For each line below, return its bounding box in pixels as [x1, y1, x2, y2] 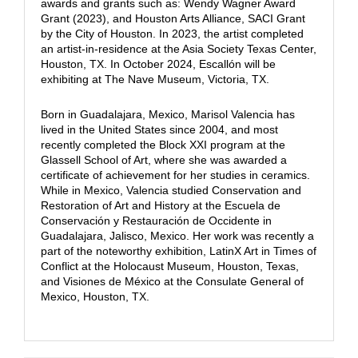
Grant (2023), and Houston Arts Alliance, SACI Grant [40, 11, 305, 25]
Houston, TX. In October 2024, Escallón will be [40, 57, 276, 70]
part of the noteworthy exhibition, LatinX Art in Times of [40, 244, 316, 257]
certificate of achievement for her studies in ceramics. [40, 168, 310, 181]
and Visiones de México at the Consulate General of [40, 274, 304, 288]
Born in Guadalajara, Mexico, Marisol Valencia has [40, 107, 295, 121]
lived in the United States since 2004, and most [40, 122, 278, 136]
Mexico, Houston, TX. [40, 289, 149, 303]
